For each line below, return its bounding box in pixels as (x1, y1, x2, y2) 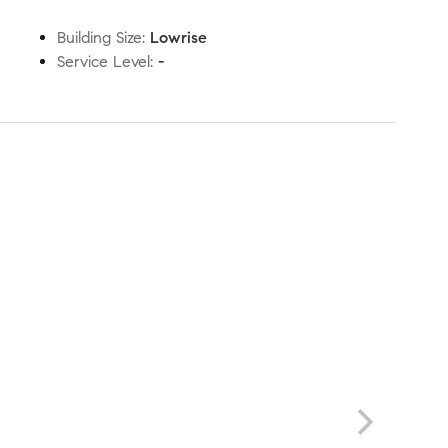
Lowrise (150, 28, 207, 47)
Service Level (57, 52, 150, 71)
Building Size (57, 28, 142, 47)
